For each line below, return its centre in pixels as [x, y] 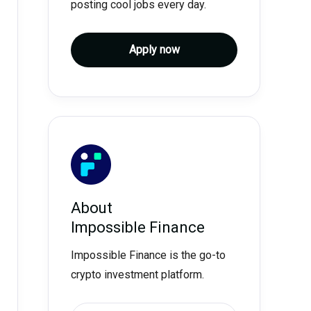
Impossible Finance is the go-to [148, 255]
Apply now [154, 50]
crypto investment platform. [137, 275]
